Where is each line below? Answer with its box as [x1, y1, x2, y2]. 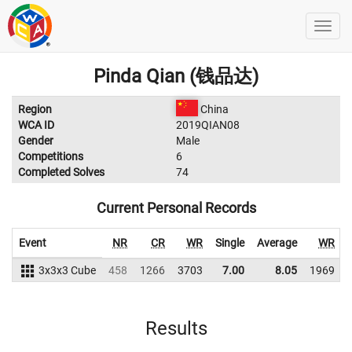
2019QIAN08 [176, 119, 240, 131]
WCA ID [18, 119, 54, 131]
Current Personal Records [96, 200, 256, 216]
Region [18, 103, 52, 115]
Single [215, 236, 244, 249]
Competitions [18, 150, 83, 163]
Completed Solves [18, 166, 104, 178]
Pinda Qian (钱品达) [93, 65, 258, 87]
